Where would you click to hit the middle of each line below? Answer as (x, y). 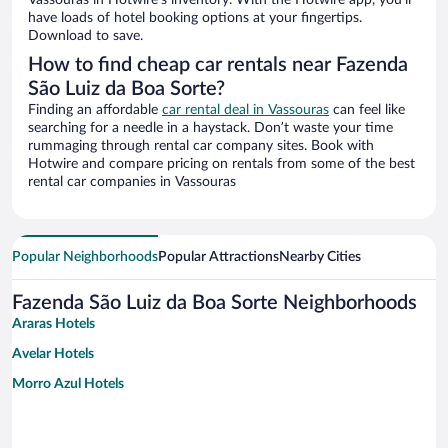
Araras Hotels (53, 324)
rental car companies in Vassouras (132, 182)
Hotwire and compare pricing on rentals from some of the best (221, 164)
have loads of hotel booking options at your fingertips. (195, 18)
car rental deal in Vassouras (245, 110)
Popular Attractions (218, 257)
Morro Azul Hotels (68, 384)
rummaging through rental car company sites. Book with (201, 146)
